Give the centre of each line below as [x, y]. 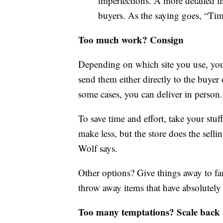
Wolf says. [98, 148]
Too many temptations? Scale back [149, 212]
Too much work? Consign [131, 40]
